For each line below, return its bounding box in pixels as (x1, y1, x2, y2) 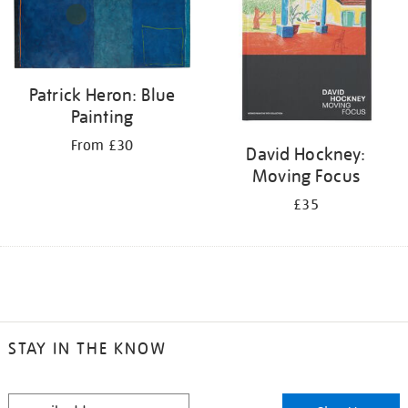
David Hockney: (246, 142, 366, 165)
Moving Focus (252, 164, 360, 187)
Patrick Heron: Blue (28, 84, 176, 107)
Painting (70, 106, 134, 128)
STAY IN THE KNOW (7, 338, 167, 360)
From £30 (70, 137, 134, 156)
